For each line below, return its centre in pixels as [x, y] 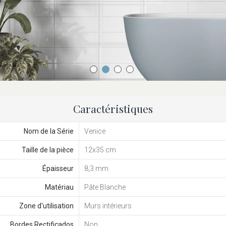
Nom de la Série [48, 131]
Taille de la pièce [47, 150]
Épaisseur [58, 168]
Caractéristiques [113, 108]
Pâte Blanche [105, 187]
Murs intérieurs [108, 206]
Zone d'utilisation [46, 206]
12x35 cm [100, 150]
